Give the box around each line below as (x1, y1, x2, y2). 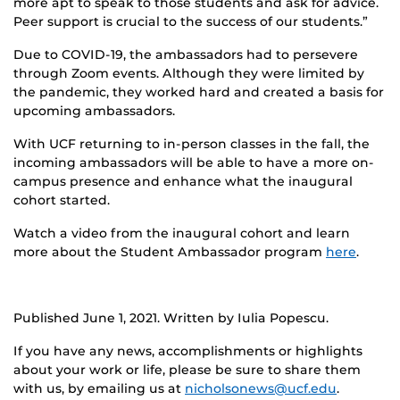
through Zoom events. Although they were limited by (13, 64, 364, 81)
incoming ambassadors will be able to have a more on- (13, 154, 374, 171)
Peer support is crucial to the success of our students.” (13, 12, 368, 29)
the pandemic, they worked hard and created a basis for (13, 83, 384, 100)
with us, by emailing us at (13, 379, 185, 396)
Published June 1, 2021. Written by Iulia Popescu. (13, 309, 329, 326)
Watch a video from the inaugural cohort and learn (13, 224, 350, 241)
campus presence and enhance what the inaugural (13, 172, 353, 189)
